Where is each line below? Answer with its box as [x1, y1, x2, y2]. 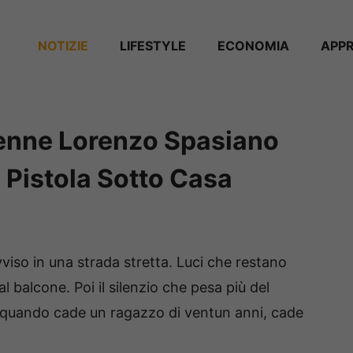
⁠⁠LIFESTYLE [120, 37, 186, 54]
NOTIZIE [38, 37, 88, 54]
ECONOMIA [217, 37, 289, 54]
